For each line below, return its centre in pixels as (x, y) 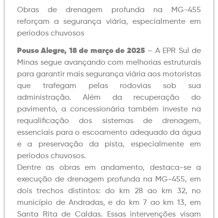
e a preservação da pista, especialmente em (109, 145)
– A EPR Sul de (173, 51)
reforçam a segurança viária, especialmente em (109, 22)
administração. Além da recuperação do (109, 98)
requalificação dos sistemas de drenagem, (109, 121)
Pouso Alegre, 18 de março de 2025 (81, 51)
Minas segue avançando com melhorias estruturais (109, 63)
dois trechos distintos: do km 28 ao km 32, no (109, 191)
